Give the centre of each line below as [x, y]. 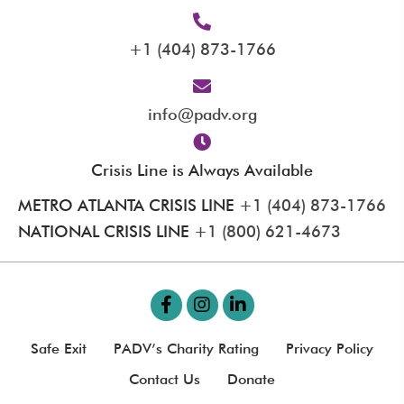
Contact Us [165, 379]
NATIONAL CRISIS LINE [106, 231]
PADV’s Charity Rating [186, 348]
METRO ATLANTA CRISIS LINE [129, 205]
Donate [251, 379]
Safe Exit [59, 348]
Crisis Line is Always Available [202, 170]
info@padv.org [202, 114]
